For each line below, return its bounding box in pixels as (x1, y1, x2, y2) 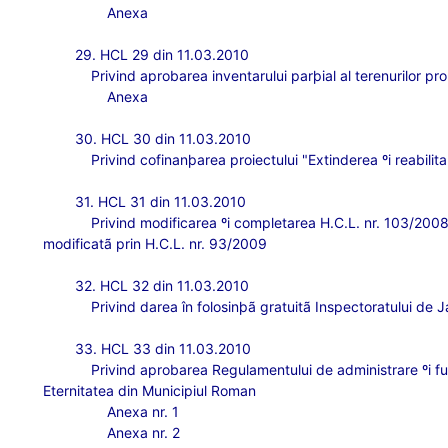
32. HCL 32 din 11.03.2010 (75, 277, 250, 294)
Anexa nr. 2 (107, 424, 181, 441)
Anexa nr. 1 (107, 403, 180, 420)
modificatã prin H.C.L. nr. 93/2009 (43, 235, 268, 252)
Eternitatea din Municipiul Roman (43, 382, 257, 399)
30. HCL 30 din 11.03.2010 (75, 130, 252, 147)
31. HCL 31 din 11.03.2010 (75, 193, 247, 210)
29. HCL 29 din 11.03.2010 (75, 46, 250, 63)
